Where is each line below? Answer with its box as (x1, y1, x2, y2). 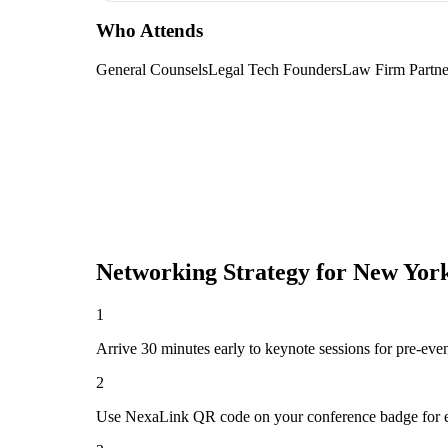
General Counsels (96, 61, 208, 79)
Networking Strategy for (96, 259, 353, 286)
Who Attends (96, 20, 203, 42)
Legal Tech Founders (208, 61, 342, 79)
